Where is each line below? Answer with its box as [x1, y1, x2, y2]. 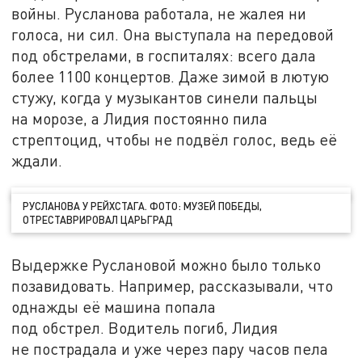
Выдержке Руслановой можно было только [11, 255, 322, 274]
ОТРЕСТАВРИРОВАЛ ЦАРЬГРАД [23, 213, 174, 226]
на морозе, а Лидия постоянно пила [11, 109, 268, 128]
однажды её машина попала [11, 297, 217, 316]
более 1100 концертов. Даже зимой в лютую [11, 67, 330, 86]
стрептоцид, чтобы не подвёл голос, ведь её [11, 130, 338, 149]
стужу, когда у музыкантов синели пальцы [11, 88, 318, 107]
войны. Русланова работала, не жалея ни [11, 4, 307, 23]
